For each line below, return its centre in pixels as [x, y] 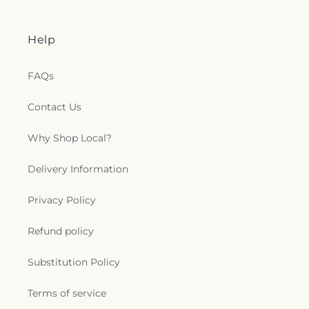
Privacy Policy [62, 200]
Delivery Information [78, 169]
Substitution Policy [74, 262]
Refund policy [61, 231]
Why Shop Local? [70, 138]
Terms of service [67, 293]
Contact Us [54, 107]
